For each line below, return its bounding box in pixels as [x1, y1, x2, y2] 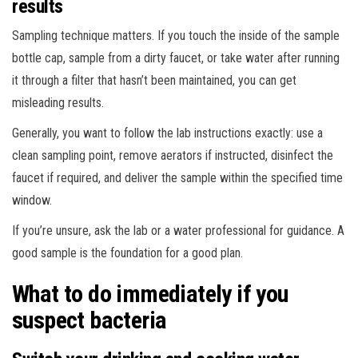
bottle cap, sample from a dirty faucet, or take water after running [12, 50, 340, 66]
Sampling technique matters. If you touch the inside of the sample [12, 27, 340, 43]
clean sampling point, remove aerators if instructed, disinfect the [12, 147, 333, 163]
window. [12, 192, 52, 208]
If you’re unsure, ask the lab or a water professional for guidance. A [12, 222, 344, 238]
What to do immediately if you [12, 279, 288, 308]
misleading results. [12, 94, 104, 110]
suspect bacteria [12, 305, 167, 334]
